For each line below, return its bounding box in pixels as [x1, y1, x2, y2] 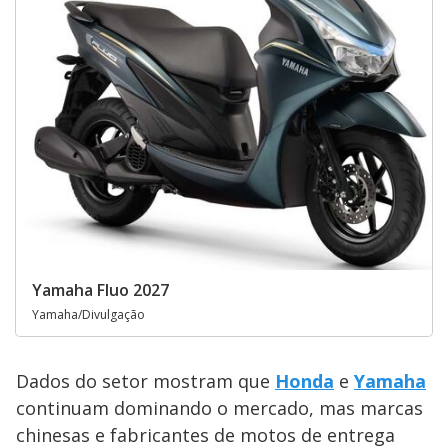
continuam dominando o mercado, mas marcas [16, 396, 423, 421]
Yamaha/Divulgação [32, 306, 145, 324]
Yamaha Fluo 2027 [32, 279, 169, 302]
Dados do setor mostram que [16, 369, 275, 394]
